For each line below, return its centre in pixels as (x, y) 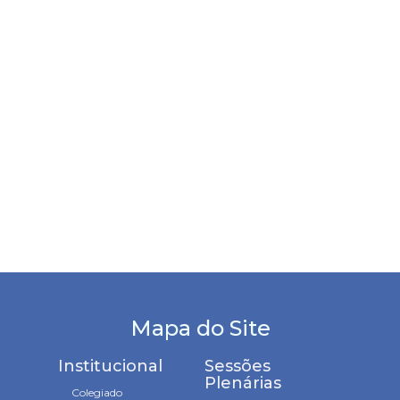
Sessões (237, 366)
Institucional (110, 366)
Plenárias (242, 383)
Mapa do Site (200, 328)
